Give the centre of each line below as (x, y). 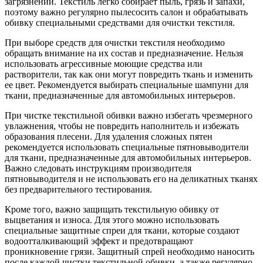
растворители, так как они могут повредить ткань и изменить (129, 74)
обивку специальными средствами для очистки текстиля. (120, 22)
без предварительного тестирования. (78, 189)
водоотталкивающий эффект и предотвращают (99, 241)
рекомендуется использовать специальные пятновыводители (127, 147)
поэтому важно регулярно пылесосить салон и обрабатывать (126, 12)
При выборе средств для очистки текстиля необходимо (115, 42)
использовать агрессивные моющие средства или (104, 63)
